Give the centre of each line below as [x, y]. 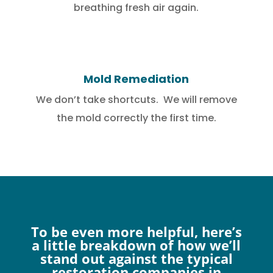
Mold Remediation [136, 79]
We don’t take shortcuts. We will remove [136, 100]
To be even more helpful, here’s [136, 232]
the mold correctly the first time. [136, 118]
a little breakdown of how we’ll [136, 245]
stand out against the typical [136, 259]
